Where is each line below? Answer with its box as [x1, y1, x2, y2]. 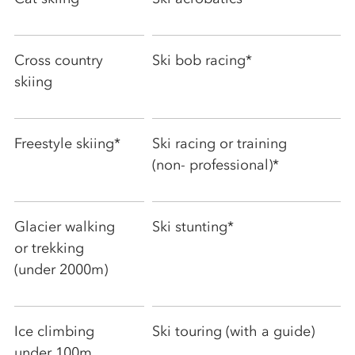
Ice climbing [14, 322, 94, 340]
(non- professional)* [152, 155, 279, 174]
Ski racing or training [152, 134, 287, 152]
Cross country [14, 51, 103, 69]
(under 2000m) [14, 260, 108, 278]
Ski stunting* [152, 217, 234, 235]
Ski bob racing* [152, 51, 252, 69]
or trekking [14, 239, 84, 257]
